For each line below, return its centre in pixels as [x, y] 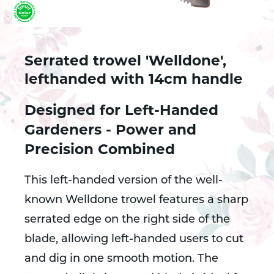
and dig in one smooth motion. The [121, 259]
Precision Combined [100, 149]
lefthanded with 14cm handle [134, 79]
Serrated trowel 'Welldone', [125, 61]
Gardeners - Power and [110, 130]
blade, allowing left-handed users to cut [134, 239]
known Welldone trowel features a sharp [136, 200]
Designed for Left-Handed [121, 110]
